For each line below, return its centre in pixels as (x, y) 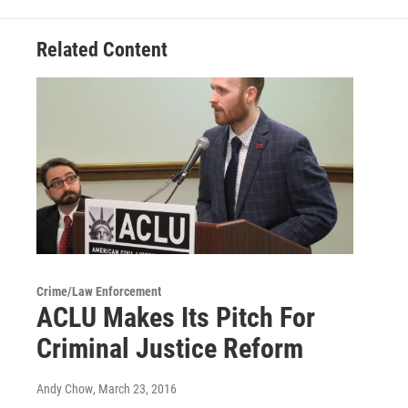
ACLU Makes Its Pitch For (176, 318)
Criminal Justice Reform (170, 349)
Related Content (102, 50)
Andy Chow (65, 389)
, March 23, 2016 (135, 389)
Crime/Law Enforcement (99, 292)
